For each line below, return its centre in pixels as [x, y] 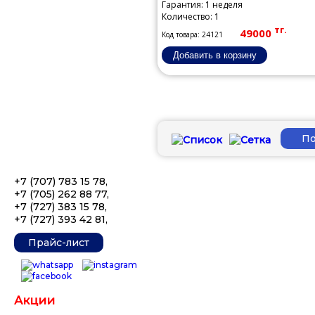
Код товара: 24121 [192, 34]
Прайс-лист [59, 243]
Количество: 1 [191, 17]
